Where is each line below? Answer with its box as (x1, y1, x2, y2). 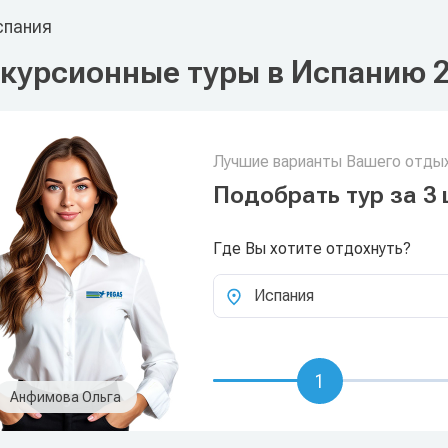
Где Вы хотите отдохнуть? (212, 239, 411, 258)
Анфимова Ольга (10, 389, 122, 405)
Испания (253, 286, 314, 305)
